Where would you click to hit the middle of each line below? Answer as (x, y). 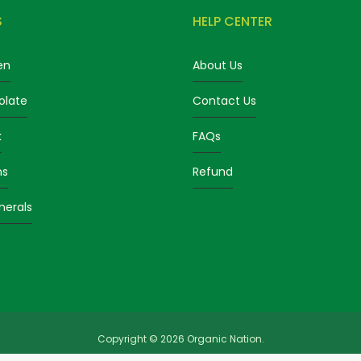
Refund (213, 171)
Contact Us (224, 100)
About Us (218, 65)
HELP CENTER (232, 21)
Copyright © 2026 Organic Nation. (180, 338)
